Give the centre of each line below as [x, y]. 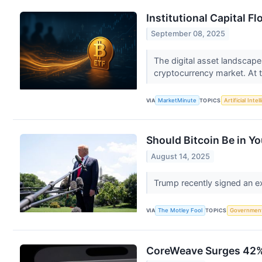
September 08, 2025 [188, 34]
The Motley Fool [180, 211]
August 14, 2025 [181, 156]
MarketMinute [177, 101]
